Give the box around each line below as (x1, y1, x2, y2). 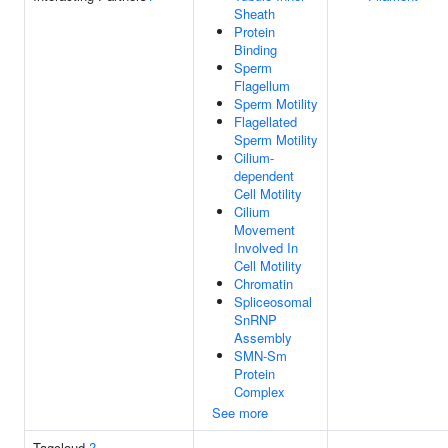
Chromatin (234, 274, 293, 293)
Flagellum (234, 76, 290, 95)
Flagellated (234, 112, 297, 131)
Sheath (234, 4, 275, 23)
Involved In (234, 238, 298, 257)
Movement (234, 220, 295, 239)
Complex (234, 382, 285, 401)
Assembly (234, 328, 292, 347)
